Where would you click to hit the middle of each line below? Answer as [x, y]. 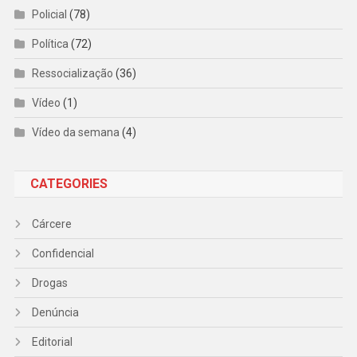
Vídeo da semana [75, 132]
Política [50, 43]
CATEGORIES [69, 183]
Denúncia [55, 312]
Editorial [52, 341]
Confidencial [63, 253]
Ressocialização [72, 73]
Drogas [49, 282]
